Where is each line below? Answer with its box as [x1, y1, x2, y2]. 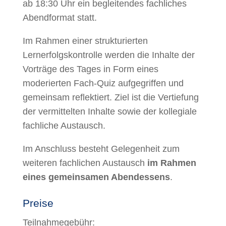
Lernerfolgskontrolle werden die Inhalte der [22, 50, 195, 61]
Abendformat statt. [22, 13, 97, 23]
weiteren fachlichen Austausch [22, 158, 147, 168]
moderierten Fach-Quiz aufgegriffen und [22, 78, 184, 89]
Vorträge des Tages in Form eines [22, 64, 158, 75]
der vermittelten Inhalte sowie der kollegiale [22, 106, 197, 117]
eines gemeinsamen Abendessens [22, 172, 170, 183]
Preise [22, 197, 53, 209]
